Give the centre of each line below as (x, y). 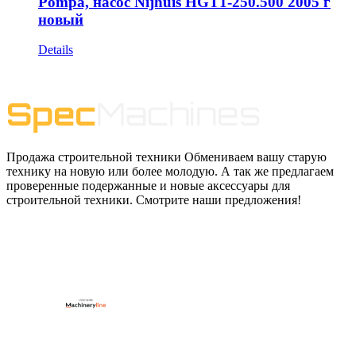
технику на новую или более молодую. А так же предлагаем (170, 172)
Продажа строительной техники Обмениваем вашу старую (166, 157)
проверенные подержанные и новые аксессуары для (148, 186)
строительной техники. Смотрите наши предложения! (154, 200)
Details (56, 50)
